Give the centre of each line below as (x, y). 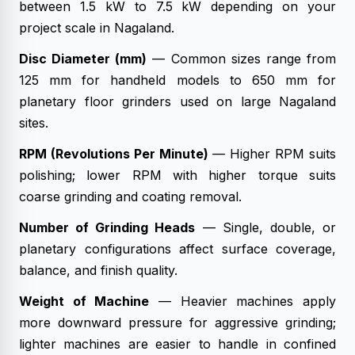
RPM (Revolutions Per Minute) (114, 154)
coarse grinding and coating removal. (130, 197)
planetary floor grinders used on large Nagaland (177, 101)
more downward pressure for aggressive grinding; (177, 323)
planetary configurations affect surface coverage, (177, 249)
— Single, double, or (266, 227)
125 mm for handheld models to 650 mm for (177, 80)
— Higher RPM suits (272, 154)
